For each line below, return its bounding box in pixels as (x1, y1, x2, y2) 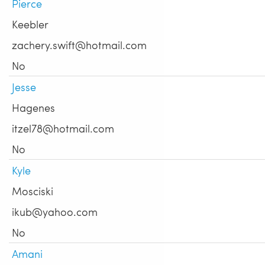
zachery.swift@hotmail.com (12, 37, 147, 53)
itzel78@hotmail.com (12, 121, 114, 136)
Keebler (12, 17, 49, 32)
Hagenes (12, 100, 55, 115)
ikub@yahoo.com (12, 204, 98, 219)
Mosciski (12, 183, 53, 199)
